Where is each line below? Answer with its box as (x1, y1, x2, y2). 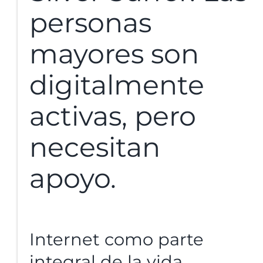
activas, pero (29, 99, 196, 132)
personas (29, 6, 151, 39)
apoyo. (29, 161, 116, 194)
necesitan (29, 130, 160, 163)
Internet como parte (29, 229, 204, 250)
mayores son (29, 37, 199, 70)
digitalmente (29, 68, 204, 101)
